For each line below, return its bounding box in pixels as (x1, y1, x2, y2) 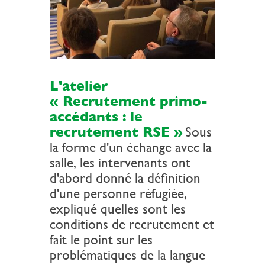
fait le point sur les (50, 232, 153, 248)
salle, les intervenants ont (50, 155, 190, 171)
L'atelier (50, 78, 108, 94)
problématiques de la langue (50, 247, 205, 263)
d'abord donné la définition (50, 170, 201, 186)
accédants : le (50, 109, 143, 125)
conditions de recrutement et (50, 216, 214, 232)
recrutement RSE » (50, 124, 183, 140)
